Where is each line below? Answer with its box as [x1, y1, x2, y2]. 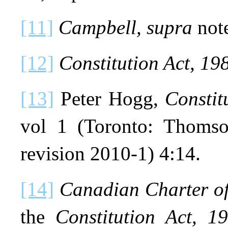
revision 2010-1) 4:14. [20, 142, 201, 164]
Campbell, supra [59, 16, 192, 38]
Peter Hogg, [54, 87, 165, 109]
